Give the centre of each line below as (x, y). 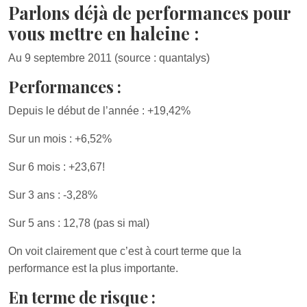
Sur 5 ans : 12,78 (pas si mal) (79, 223)
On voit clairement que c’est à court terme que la (125, 251)
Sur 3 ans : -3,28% (53, 195)
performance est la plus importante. (93, 268)
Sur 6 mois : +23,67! (57, 167)
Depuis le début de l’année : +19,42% (99, 111)
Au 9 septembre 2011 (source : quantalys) (109, 58)
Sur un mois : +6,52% (60, 139)
